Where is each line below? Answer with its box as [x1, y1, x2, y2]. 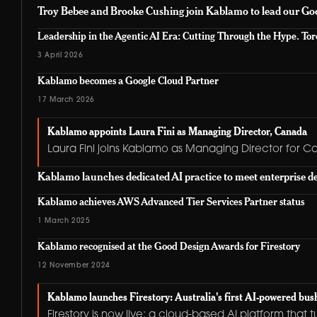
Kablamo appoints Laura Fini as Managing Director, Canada [47, 126, 307, 139]
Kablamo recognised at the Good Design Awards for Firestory [38, 239, 301, 253]
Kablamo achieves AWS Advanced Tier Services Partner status [38, 195, 305, 209]
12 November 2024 [38, 263, 110, 270]
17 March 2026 [38, 96, 96, 104]
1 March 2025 [38, 218, 91, 226]
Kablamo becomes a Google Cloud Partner [38, 73, 219, 87]
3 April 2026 [38, 52, 83, 59]
